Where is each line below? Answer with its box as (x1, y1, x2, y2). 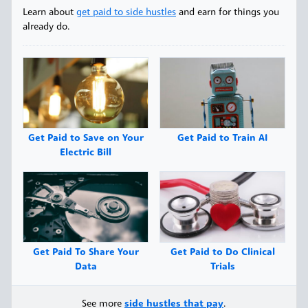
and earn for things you (176, 8, 279, 19)
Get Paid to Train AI (177, 133, 267, 144)
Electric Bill (60, 148, 111, 159)
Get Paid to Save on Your (27, 133, 144, 144)
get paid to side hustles (76, 8, 176, 19)
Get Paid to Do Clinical (170, 247, 275, 258)
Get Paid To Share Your (32, 247, 139, 258)
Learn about (23, 8, 76, 19)
